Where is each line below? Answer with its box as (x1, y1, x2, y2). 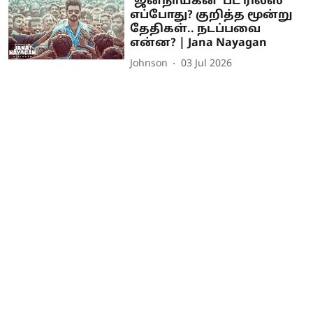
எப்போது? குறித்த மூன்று (130, 8, 293, 22)
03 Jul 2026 (181, 58, 233, 71)
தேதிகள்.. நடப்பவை (130, 22, 261, 36)
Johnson (130, 58, 168, 71)
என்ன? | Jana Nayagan (130, 36, 268, 50)
